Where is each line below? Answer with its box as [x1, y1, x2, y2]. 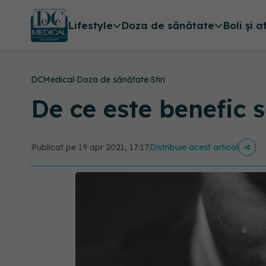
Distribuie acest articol [150, 142, 238, 153]
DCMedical [31, 74, 74, 85]
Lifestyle [67, 19, 113, 32]
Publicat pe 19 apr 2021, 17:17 [31, 142, 149, 153]
